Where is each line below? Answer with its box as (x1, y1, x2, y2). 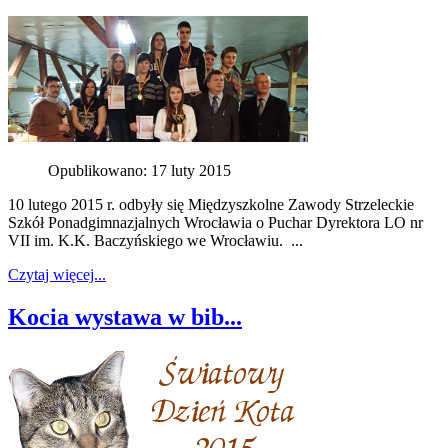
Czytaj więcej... (8, 266, 106, 284)
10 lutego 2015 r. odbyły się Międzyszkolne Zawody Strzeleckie (8, 196, 414, 214)
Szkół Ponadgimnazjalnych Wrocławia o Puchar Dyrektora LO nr (8, 214, 423, 232)
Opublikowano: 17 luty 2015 (48, 162, 231, 180)
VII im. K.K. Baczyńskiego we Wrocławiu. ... (8, 232, 303, 250)
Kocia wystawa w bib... (8, 303, 242, 330)
